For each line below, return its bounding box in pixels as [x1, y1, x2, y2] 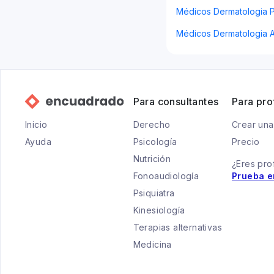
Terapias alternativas [133, 222, 223, 232]
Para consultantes [133, 95, 219, 108]
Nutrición [133, 154, 171, 164]
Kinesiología [133, 205, 185, 215]
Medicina [133, 239, 172, 250]
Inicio [25, 119, 48, 130]
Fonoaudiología [133, 171, 199, 181]
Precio [232, 136, 260, 147]
